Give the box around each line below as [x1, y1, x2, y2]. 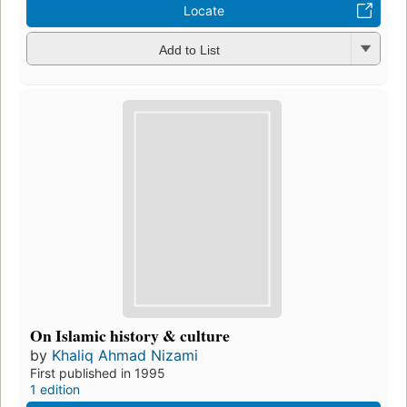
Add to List [158, 42, 220, 57]
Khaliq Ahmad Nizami [52, 346, 198, 365]
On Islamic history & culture [30, 323, 230, 348]
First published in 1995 [30, 365, 165, 382]
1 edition [30, 382, 80, 398]
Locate [183, 3, 224, 19]
